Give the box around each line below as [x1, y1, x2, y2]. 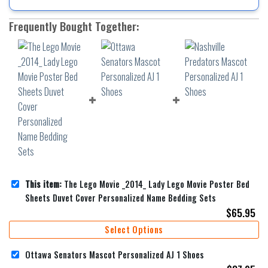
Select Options [105, 223, 163, 236]
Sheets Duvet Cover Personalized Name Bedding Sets [25, 191, 216, 204]
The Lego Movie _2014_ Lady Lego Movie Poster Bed [62, 177, 249, 190]
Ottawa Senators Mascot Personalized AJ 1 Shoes [25, 248, 204, 261]
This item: [25, 177, 62, 190]
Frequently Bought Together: [9, 17, 139, 35]
